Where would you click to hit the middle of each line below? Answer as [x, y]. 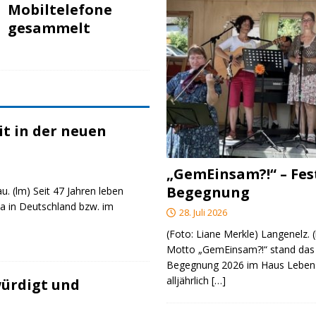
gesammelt [49, 28]
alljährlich [189, 280]
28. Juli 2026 [203, 212]
